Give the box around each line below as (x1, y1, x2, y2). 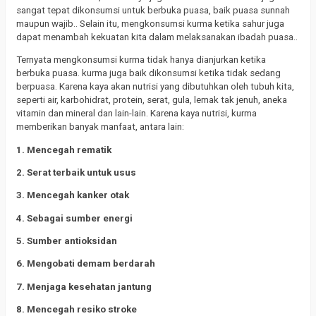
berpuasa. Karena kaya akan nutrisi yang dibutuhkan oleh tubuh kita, (16, 81, 294, 92)
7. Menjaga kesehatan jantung (16, 281, 152, 292)
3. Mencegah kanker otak (16, 190, 129, 201)
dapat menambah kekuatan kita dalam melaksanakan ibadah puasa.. (16, 32, 298, 43)
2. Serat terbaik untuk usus (16, 167, 136, 178)
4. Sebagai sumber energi (16, 212, 133, 224)
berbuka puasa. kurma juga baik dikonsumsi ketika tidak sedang (16, 68, 281, 79)
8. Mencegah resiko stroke (16, 303, 137, 315)
